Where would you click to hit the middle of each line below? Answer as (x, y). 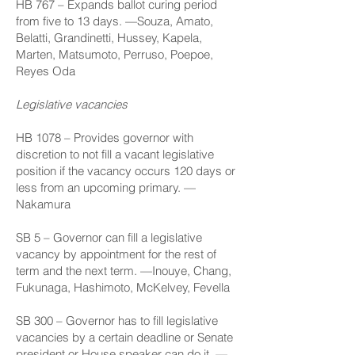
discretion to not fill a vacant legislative (115, 154)
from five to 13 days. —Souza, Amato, (115, 21)
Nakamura (43, 204)
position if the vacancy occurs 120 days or (126, 171)
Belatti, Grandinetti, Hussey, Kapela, (109, 38)
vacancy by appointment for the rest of (116, 254)
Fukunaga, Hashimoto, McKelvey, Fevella (123, 287)
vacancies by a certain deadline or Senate (124, 337)
